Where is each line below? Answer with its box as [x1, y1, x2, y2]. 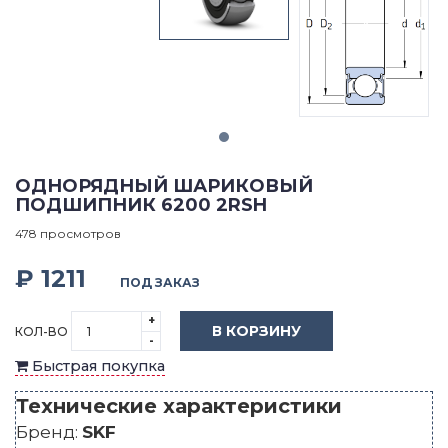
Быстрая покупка [28, 357, 165, 376]
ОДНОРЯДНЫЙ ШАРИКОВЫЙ [15, 174, 313, 197]
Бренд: [16, 422, 82, 443]
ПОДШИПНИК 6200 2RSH [15, 193, 267, 216]
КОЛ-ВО [15, 323, 71, 339]
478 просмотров [15, 225, 121, 241]
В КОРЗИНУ [212, 321, 301, 340]
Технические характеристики [16, 394, 342, 419]
